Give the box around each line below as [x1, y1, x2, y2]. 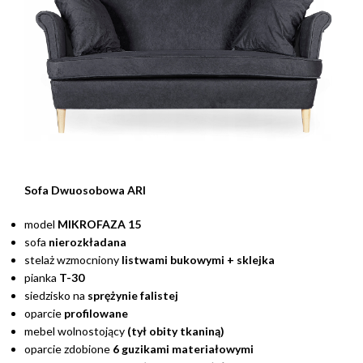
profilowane [64, 306, 128, 321]
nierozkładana [46, 235, 126, 250]
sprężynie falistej [88, 288, 178, 303]
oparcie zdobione [24, 342, 113, 357]
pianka [24, 271, 59, 285]
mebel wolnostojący [24, 324, 127, 339]
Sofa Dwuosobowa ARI [24, 183, 146, 198]
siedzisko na [24, 288, 88, 303]
